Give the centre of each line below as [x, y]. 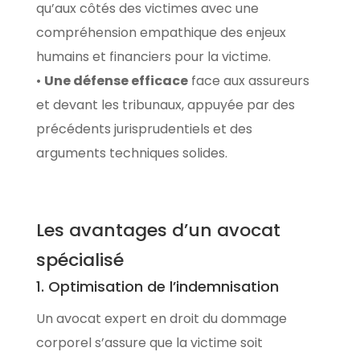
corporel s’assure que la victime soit [149, 342]
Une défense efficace [116, 80]
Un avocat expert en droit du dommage [161, 318]
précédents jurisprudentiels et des [144, 129]
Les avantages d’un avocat [158, 230]
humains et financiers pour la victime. [153, 56]
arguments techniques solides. [131, 153]
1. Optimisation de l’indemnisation [157, 286]
